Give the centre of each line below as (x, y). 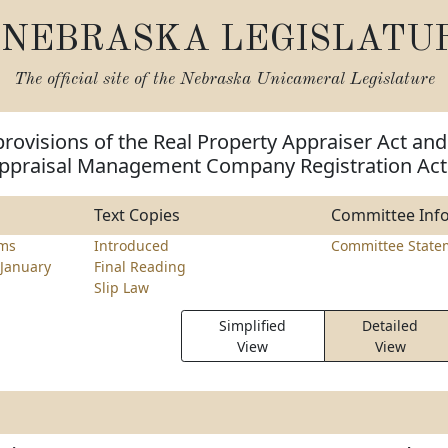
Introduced (131, 245)
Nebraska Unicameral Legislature (307, 79)
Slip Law (121, 287)
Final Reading (139, 266)
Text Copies (136, 215)
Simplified (253, 325)
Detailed (390, 325)
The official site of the (96, 79)
